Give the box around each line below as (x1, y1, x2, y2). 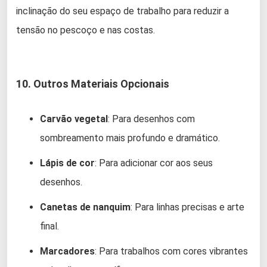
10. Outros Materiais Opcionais (16, 77, 169, 91)
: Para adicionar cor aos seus (95, 157, 213, 169)
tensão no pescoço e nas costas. (16, 24, 155, 36)
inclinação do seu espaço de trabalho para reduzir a (16, 5, 229, 17)
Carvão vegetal (40, 113, 108, 125)
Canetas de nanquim (40, 201, 131, 213)
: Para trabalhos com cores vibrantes (95, 246, 248, 257)
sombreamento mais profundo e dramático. (40, 132, 220, 144)
